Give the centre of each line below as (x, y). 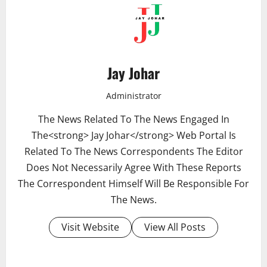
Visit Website (90, 227)
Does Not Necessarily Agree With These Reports (133, 167)
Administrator (133, 95)
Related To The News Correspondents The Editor (133, 151)
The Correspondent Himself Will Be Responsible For (133, 183)
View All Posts (175, 227)
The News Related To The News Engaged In (133, 119)
